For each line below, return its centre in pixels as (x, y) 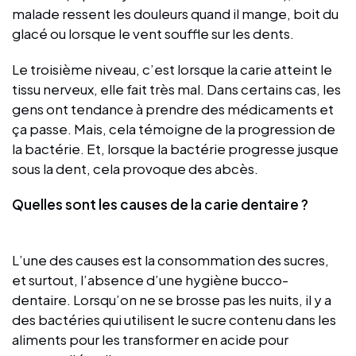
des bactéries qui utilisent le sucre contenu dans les (174, 319)
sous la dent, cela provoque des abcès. (135, 168)
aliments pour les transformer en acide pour (150, 339)
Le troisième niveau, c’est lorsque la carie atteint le (172, 69)
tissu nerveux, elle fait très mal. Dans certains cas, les (176, 89)
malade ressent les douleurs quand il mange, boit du (175, 13)
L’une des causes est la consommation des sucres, (170, 259)
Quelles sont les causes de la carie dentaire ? (161, 204)
